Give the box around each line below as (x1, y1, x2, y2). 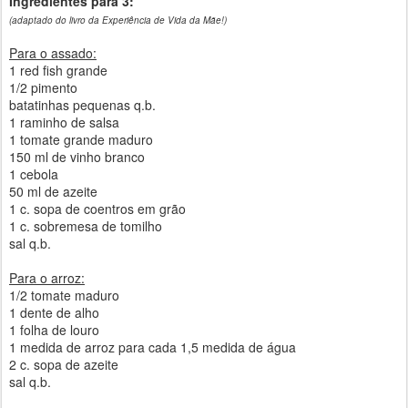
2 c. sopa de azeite (9, 354, 118, 373)
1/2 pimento (9, 77, 77, 97)
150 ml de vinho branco (9, 147, 145, 166)
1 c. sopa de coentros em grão (9, 199, 186, 218)
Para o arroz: (9, 268, 85, 287)
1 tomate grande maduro (9, 129, 153, 148)
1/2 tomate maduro (9, 285, 119, 304)
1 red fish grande (9, 60, 107, 79)
